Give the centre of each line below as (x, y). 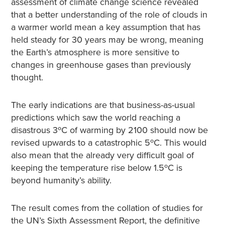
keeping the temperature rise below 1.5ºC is (96, 168)
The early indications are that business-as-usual (103, 105)
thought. (27, 77)
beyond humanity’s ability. (61, 180)
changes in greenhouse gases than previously (101, 65)
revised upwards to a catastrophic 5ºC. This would (108, 143)
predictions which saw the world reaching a (95, 118)
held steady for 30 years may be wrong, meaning (107, 40)
